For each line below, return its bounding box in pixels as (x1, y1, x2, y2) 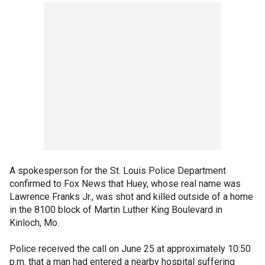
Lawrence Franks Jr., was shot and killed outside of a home (9, 191, 253, 202)
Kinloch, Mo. (9, 217, 59, 228)
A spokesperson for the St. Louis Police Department (9, 165, 226, 176)
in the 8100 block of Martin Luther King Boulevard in (9, 204, 222, 215)
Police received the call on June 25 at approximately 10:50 (9, 243, 251, 254)
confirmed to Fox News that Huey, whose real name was (9, 178, 241, 189)
